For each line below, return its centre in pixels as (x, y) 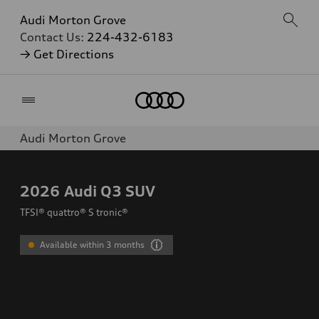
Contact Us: (53, 37)
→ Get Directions (67, 54)
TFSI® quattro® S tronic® (74, 212)
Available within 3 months (93, 245)
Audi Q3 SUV (110, 191)
